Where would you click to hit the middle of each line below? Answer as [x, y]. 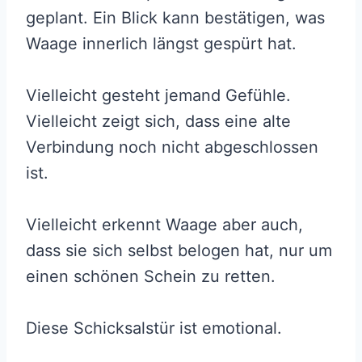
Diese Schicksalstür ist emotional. [154, 328]
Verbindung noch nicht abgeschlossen [172, 147]
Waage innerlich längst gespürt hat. [164, 43]
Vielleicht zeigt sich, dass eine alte [158, 121]
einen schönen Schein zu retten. [151, 276]
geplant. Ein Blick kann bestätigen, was [175, 17]
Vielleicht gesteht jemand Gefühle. [158, 95]
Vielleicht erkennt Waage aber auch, [164, 224]
